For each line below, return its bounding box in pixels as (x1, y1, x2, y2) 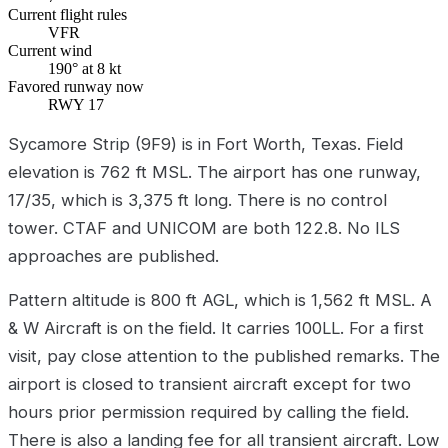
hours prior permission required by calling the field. (8, 401, 409, 422)
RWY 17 (48, 96, 104, 114)
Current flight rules (8, 6, 127, 24)
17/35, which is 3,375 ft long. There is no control (8, 190, 387, 211)
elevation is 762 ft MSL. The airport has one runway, (8, 162, 421, 183)
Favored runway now (8, 78, 144, 96)
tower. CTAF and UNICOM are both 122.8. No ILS (8, 218, 400, 239)
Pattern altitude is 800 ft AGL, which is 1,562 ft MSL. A (8, 289, 432, 310)
